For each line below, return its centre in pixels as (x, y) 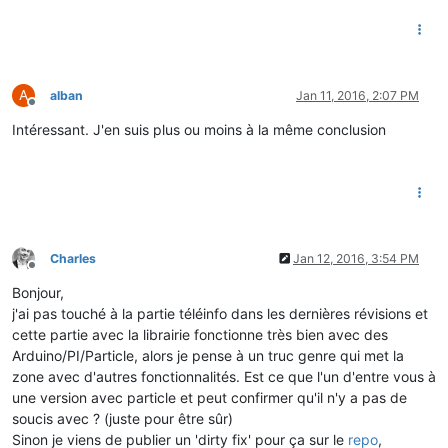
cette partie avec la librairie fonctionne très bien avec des (200, 334)
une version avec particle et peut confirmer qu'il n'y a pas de (209, 397)
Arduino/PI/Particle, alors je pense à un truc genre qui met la (208, 355)
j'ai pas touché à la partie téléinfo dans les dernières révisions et (220, 313)
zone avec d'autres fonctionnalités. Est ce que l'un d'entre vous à (224, 376)
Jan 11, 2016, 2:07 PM (357, 95)
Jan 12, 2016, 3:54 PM (356, 258)
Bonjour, (38, 292)
